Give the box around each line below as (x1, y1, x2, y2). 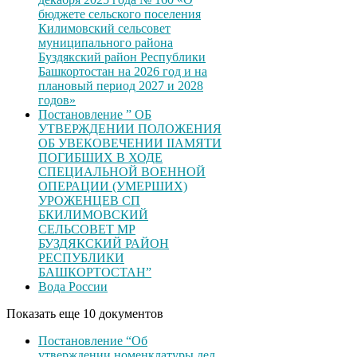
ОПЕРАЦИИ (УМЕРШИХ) (38, 179, 187, 194)
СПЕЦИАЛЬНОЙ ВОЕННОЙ (38, 165, 206, 179)
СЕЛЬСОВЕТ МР (38, 222, 135, 237)
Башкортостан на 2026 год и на (38, 65, 207, 79)
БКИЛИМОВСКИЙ (38, 208, 148, 222)
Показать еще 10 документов (6, 307, 163, 321)
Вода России (38, 280, 108, 294)
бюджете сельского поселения (38, 7, 201, 22)
